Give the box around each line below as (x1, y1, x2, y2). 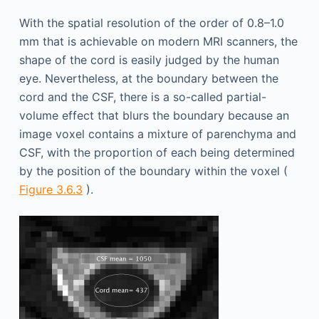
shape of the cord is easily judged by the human (19, 52, 279, 67)
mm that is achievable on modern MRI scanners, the (19, 33, 298, 48)
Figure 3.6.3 (19, 182, 83, 197)
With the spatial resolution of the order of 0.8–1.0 (19, 15, 284, 30)
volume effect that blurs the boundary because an (19, 108, 289, 122)
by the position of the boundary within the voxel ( (19, 163, 288, 178)
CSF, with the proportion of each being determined (19, 145, 295, 159)
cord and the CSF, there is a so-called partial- (19, 89, 266, 104)
